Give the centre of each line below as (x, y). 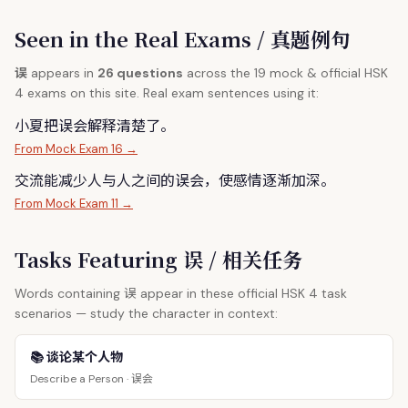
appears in (62, 73)
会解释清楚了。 (124, 125)
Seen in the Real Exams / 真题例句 (183, 39)
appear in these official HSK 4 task (242, 293)
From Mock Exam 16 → (76, 149)
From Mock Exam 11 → (74, 204)
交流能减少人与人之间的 (95, 179)
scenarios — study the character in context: (146, 313)
